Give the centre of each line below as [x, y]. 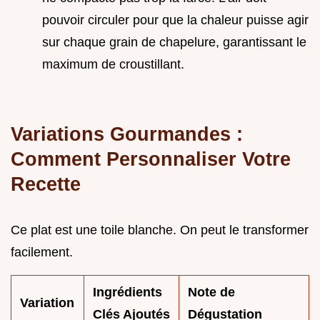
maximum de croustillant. [113, 64]
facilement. [42, 252]
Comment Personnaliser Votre [151, 159]
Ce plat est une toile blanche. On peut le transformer [160, 230]
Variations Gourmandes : [127, 134]
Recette [46, 184]
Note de [211, 292]
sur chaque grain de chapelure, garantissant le [174, 42]
